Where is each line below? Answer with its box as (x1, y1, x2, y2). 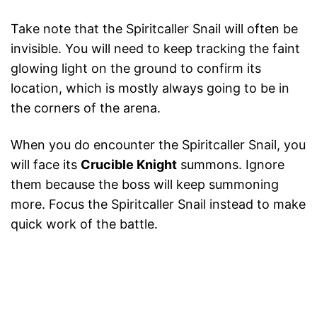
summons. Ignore (177, 157, 284, 173)
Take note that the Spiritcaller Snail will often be (11, 21, 298, 37)
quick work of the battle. (11, 217, 158, 232)
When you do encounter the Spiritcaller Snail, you (11, 137, 306, 153)
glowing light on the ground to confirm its (11, 61, 261, 76)
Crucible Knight (81, 157, 177, 173)
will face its (11, 157, 81, 173)
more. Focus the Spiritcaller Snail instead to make (11, 197, 306, 212)
